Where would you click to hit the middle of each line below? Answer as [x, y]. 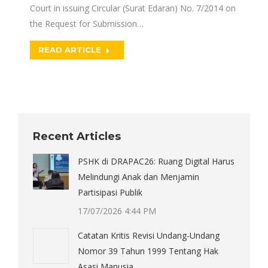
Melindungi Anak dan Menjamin [138, 177]
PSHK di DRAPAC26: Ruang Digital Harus [156, 161]
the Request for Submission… [87, 24]
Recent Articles [77, 136]
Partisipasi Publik [110, 192]
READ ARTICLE [70, 50]
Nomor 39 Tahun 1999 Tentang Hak [148, 251]
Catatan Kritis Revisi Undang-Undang [149, 235]
